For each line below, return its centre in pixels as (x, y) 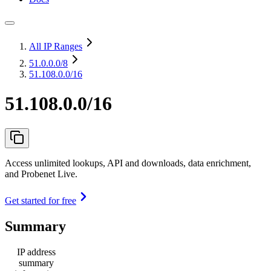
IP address (36, 252)
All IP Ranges (56, 46)
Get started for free (41, 200)
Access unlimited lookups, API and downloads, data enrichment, (128, 163)
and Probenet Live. (41, 174)
